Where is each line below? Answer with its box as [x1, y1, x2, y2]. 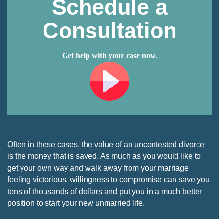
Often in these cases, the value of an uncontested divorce [7, 140, 204, 149]
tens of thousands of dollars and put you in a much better [7, 187, 202, 196]
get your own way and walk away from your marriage [7, 163, 189, 172]
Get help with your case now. [62, 51, 157, 60]
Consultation [43, 18, 176, 43]
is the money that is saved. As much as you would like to [7, 152, 201, 160]
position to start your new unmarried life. [7, 198, 145, 207]
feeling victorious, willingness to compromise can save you [7, 175, 210, 184]
